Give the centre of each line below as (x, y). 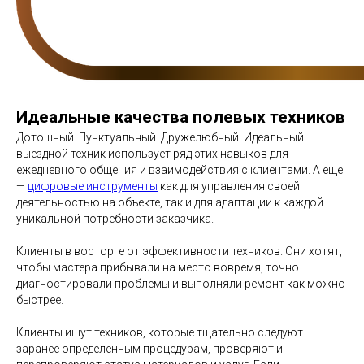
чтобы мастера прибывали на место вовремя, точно (158, 267)
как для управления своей (229, 186)
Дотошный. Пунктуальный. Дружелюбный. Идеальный (160, 137)
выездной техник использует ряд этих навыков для (152, 154)
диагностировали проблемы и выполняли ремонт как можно (181, 284)
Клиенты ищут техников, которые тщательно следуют (160, 332)
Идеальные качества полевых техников (181, 117)
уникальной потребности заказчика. (115, 219)
